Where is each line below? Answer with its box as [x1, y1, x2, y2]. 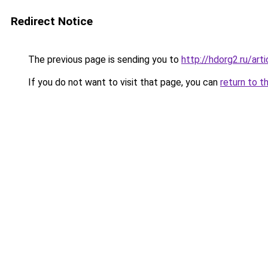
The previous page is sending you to [26, 54, 181, 65]
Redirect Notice [11, 14, 93, 28]
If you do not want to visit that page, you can [26, 77, 220, 88]
